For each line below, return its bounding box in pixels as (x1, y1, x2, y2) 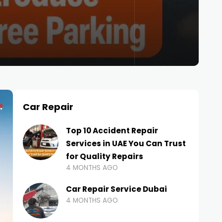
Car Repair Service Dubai (66, 184, 167, 194)
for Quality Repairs (66, 151, 143, 162)
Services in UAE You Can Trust (66, 138, 186, 149)
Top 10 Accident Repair (66, 125, 158, 136)
